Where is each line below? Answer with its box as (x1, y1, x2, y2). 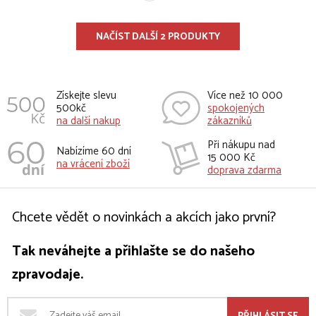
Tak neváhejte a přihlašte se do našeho (12, 240, 255, 263)
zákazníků (207, 111, 252, 130)
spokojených (207, 99, 265, 117)
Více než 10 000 (207, 86, 283, 104)
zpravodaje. (12, 263, 83, 286)
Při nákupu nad (207, 135, 275, 154)
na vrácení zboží (56, 154, 130, 173)
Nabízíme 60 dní (56, 142, 131, 160)
